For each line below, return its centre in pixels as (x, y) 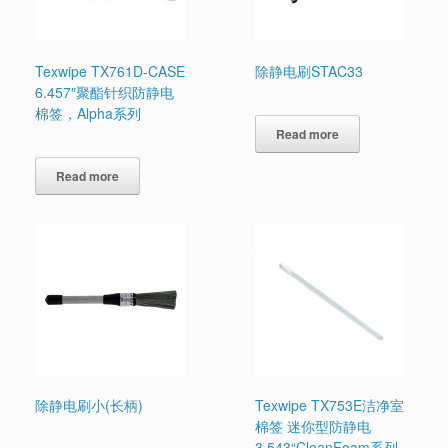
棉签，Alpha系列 (88, 112)
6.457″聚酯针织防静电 (104, 91)
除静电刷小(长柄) (89, 404)
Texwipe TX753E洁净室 (330, 404)
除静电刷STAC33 (309, 70)
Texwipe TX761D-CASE (110, 70)
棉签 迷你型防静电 (313, 425)
